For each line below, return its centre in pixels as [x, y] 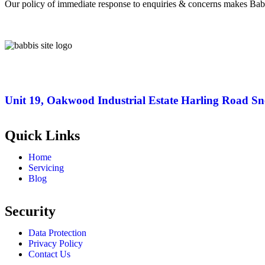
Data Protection [57, 233]
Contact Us [49, 254]
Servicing [46, 168]
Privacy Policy [56, 244]
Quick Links [42, 136]
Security [30, 211]
